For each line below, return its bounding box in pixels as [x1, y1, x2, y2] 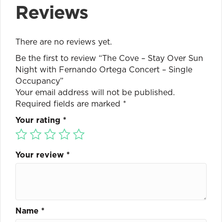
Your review [15, 149, 66, 160]
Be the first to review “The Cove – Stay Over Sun [15, 52, 203, 63]
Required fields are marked [15, 98, 123, 109]
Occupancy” [15, 75, 63, 86]
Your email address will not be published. [15, 86, 175, 98]
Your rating [15, 114, 63, 125]
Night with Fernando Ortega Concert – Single [15, 63, 192, 75]
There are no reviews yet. [15, 36, 112, 47]
